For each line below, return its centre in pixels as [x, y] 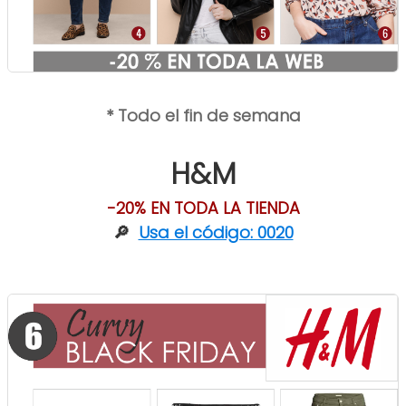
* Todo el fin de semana [203, 115]
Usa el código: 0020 [216, 232]
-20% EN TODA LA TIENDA [203, 208]
